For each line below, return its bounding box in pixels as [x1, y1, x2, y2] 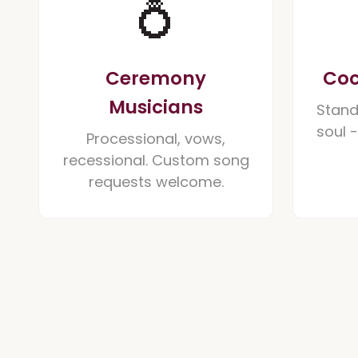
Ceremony [105, 66, 206, 91]
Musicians [109, 94, 203, 120]
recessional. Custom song [62, 150, 249, 170]
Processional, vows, [86, 129, 225, 149]
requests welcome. [88, 172, 224, 192]
